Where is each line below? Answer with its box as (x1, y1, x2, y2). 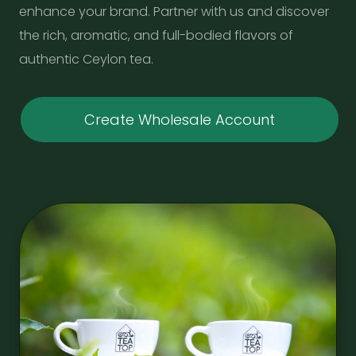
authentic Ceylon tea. (19, 49, 153, 68)
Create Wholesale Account (84, 109, 275, 130)
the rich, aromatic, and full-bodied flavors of (19, 25, 293, 44)
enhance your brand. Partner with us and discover (19, 2, 329, 21)
